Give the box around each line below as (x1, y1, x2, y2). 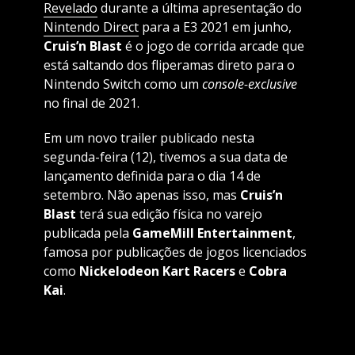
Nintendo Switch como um (43, 75, 202, 94)
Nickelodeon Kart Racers (78, 262, 235, 281)
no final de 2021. (43, 94, 139, 113)
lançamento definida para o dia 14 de (43, 167, 261, 185)
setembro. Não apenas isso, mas (43, 186, 240, 204)
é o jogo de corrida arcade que (121, 37, 304, 55)
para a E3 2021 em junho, (138, 18, 292, 36)
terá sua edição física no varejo (78, 205, 262, 223)
